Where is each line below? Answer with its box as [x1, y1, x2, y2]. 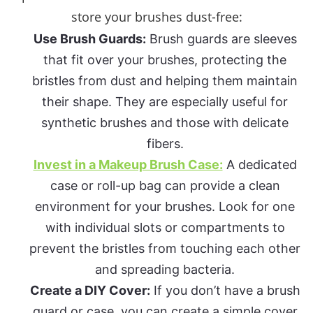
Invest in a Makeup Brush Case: [33, 157, 223, 173]
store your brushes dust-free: [71, 8, 242, 26]
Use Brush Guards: [33, 31, 146, 47]
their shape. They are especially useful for [42, 94, 288, 110]
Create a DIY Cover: [29, 283, 150, 298]
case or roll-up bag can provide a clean [50, 178, 280, 194]
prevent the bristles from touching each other [29, 241, 300, 256]
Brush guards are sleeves [145, 31, 297, 47]
